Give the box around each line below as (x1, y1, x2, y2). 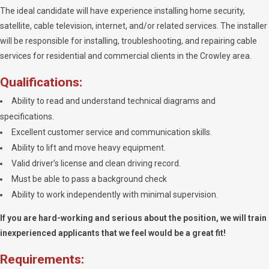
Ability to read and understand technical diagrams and (11, 96, 216, 106)
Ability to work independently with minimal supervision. (11, 190, 218, 199)
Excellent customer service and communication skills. (11, 127, 212, 137)
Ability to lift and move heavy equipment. (11, 143, 166, 153)
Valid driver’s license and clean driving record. (11, 159, 181, 168)
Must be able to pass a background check (11, 174, 167, 184)
